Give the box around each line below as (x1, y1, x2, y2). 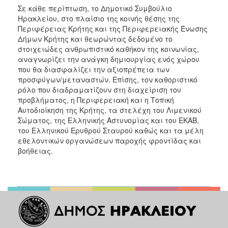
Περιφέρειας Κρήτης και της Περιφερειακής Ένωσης (18, 23, 208, 34)
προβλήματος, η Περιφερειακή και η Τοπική (18, 94, 174, 105)
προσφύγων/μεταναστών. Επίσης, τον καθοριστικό (18, 74, 197, 84)
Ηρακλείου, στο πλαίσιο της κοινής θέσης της (18, 13, 180, 23)
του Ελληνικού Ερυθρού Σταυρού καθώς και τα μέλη (18, 125, 204, 135)
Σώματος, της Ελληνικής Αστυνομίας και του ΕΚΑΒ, (18, 115, 199, 125)
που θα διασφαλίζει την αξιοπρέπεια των (18, 64, 169, 74)
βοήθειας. (18, 145, 53, 156)
